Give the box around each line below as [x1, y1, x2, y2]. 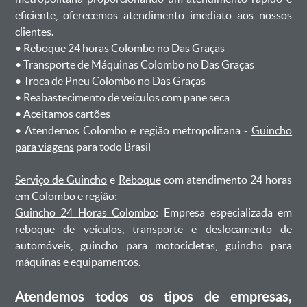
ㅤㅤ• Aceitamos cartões [14, 108, 110, 120]
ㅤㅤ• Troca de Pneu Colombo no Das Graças [14, 75, 206, 87]
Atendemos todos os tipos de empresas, [14, 286, 293, 306]
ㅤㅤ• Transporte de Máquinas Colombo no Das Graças [14, 58, 254, 71]
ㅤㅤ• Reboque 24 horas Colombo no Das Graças [14, 42, 225, 54]
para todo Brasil [73, 140, 151, 153]
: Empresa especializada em [156, 206, 293, 219]
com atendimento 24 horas [160, 173, 293, 186]
